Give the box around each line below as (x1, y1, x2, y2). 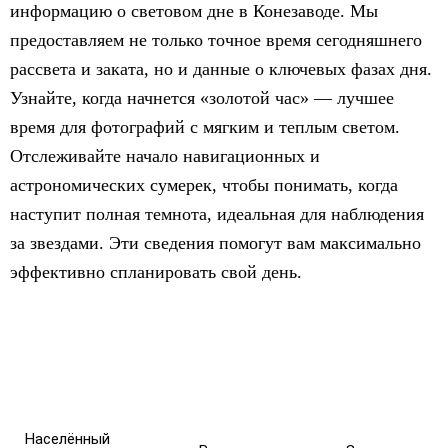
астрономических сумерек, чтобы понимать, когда (10, 175, 398, 195)
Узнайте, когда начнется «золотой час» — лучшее (10, 88, 394, 108)
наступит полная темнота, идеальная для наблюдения (10, 204, 424, 224)
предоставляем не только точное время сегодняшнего (10, 30, 422, 50)
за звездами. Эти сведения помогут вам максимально (10, 233, 421, 253)
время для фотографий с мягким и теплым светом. (10, 117, 400, 137)
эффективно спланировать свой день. (10, 262, 302, 282)
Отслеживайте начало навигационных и (10, 146, 320, 166)
